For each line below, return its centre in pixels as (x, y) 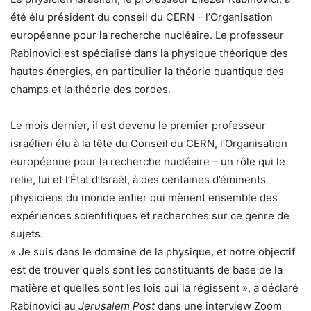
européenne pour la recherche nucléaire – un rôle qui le (148, 161)
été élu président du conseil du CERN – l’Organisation (142, 17)
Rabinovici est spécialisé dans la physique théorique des (149, 53)
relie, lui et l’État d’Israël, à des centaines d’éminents (138, 179)
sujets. (27, 234)
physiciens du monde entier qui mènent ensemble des (144, 197)
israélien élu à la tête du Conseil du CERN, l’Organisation (149, 143)
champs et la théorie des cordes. (91, 89)
